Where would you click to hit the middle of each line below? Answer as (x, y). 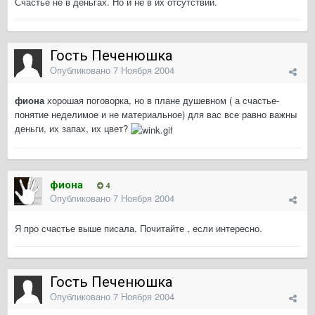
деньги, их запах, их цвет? (73, 129)
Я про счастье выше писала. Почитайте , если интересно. (139, 229)
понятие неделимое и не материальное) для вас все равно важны (156, 115)
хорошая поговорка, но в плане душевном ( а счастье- (162, 101)
